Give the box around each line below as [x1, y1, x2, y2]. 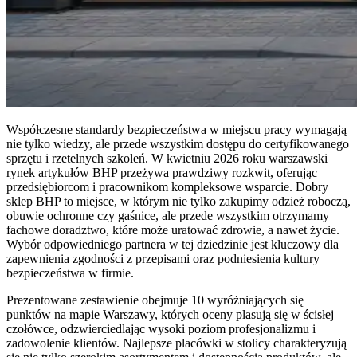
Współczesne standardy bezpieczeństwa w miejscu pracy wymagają [6, 122, 347, 136]
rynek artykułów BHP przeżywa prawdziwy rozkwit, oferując [6, 165, 317, 179]
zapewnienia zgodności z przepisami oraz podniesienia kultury [6, 251, 320, 265]
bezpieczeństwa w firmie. [6, 265, 134, 280]
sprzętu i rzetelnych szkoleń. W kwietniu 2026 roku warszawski [6, 151, 328, 165]
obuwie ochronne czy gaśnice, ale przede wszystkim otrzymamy [6, 208, 329, 222]
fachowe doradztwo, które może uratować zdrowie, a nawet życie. [6, 222, 339, 237]
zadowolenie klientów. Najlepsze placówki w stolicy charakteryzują [6, 335, 347, 350]
